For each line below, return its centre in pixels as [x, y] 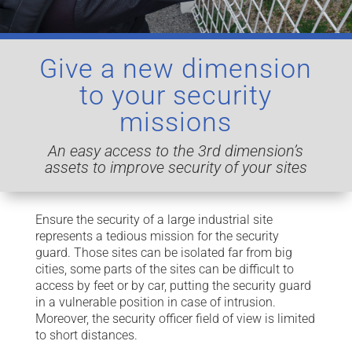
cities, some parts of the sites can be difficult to [164, 269]
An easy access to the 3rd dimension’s [176, 151]
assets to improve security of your [160, 167]
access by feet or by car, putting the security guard [173, 286]
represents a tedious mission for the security [157, 236]
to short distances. [86, 335]
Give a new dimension [176, 68]
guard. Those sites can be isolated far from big [163, 253]
